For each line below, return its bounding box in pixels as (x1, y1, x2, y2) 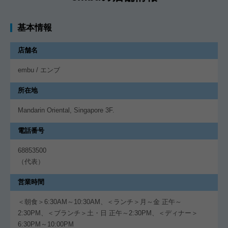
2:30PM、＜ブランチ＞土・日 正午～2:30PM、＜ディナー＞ (18, 209, 198, 217)
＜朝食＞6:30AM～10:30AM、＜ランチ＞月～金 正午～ (18, 197, 182, 206)
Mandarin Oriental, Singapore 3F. (18, 106, 115, 114)
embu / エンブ (18, 66, 60, 74)
